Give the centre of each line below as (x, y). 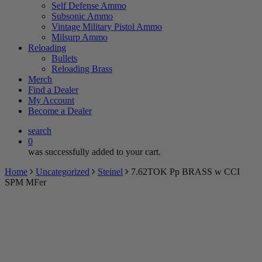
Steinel (110, 172)
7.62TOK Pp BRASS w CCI (185, 172)
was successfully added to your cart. (94, 152)
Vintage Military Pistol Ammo (107, 27)
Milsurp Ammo (80, 37)
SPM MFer (25, 182)
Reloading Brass (82, 69)
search (40, 131)
